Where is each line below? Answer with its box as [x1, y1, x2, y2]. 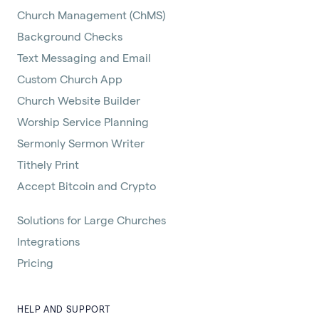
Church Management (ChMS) [17, 8, 165, 22]
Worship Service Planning [17, 115, 149, 129]
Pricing [17, 256, 53, 270]
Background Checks [17, 29, 122, 43]
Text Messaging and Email [17, 51, 151, 65]
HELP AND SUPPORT [17, 303, 110, 315]
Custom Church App [17, 72, 122, 86]
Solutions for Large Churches [17, 213, 166, 227]
